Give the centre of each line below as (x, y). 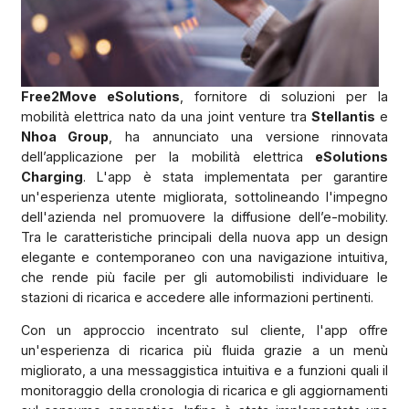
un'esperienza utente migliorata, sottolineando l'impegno (204, 196)
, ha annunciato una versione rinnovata (249, 136)
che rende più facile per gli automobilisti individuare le (204, 277)
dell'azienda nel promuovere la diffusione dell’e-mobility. (204, 216)
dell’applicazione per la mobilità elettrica (168, 156)
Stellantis (344, 116)
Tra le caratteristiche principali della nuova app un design (204, 236)
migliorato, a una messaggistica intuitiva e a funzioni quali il (204, 370)
